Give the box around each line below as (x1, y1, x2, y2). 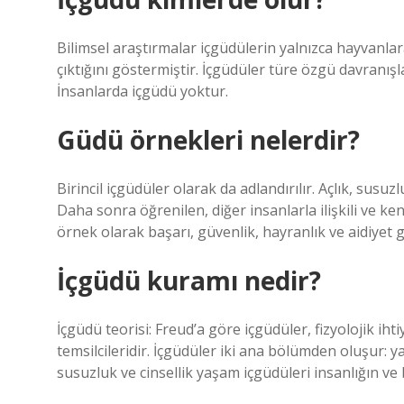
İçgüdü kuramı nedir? (57, 263, 321, 298)
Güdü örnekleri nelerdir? (57, 123, 360, 157)
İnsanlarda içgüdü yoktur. (57, 81, 228, 101)
